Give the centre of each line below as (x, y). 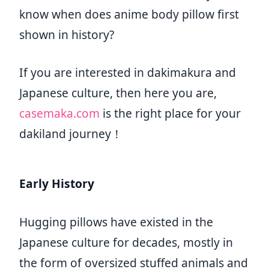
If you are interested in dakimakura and (128, 72)
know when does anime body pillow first (129, 14)
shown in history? (67, 35)
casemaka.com (59, 113)
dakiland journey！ (71, 133)
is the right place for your (170, 113)
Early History (57, 183)
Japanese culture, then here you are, (118, 92)
